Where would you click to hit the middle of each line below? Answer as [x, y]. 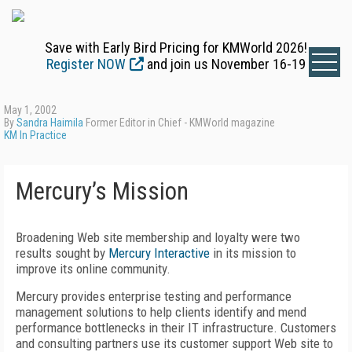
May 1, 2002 [30, 110]
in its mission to [253, 253]
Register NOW [86, 64]
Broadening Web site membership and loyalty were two [158, 237]
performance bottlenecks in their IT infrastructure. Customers [176, 328]
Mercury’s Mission [102, 191]
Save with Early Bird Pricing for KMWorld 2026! [176, 48]
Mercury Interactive [159, 253]
